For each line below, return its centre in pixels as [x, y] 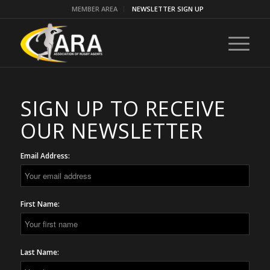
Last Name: [39, 252]
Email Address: [45, 156]
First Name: [40, 204]
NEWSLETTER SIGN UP [168, 9]
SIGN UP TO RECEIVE [123, 108]
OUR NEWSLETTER [111, 131]
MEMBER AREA [95, 9]
